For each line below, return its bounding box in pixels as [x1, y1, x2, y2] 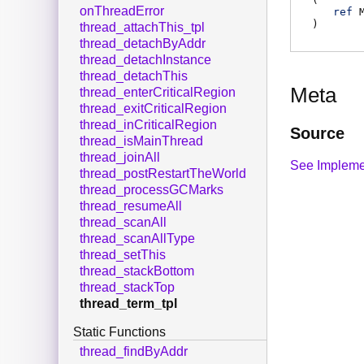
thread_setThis [80, 248, 166, 262]
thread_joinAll [80, 150, 160, 165]
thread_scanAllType [80, 232, 195, 246]
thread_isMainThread [80, 134, 203, 149]
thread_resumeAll [80, 199, 182, 214]
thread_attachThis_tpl [80, 20, 205, 35]
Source [290, 123, 344, 142]
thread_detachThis [80, 69, 188, 84]
